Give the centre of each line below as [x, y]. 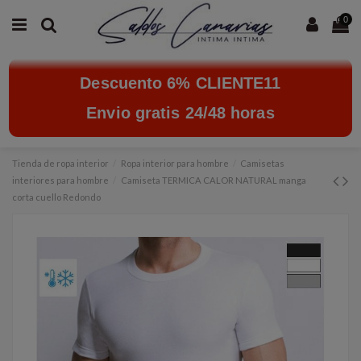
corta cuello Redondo [56, 197]
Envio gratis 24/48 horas [180, 112]
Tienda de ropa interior [60, 164]
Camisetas [263, 164]
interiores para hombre [60, 180]
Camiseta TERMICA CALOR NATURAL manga [213, 180]
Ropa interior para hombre [174, 164]
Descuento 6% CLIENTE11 [180, 83]
